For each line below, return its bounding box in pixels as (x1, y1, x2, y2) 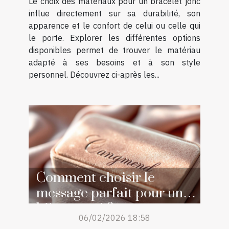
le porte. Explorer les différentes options (29, 33, 200, 43)
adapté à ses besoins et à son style (29, 57, 200, 68)
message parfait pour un (36, 185, 183, 202)
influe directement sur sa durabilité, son (29, 8, 200, 19)
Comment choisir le (36, 169, 155, 187)
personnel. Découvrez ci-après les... (29, 70, 159, 80)
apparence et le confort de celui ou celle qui (29, 20, 200, 31)
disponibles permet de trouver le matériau (29, 45, 200, 56)
